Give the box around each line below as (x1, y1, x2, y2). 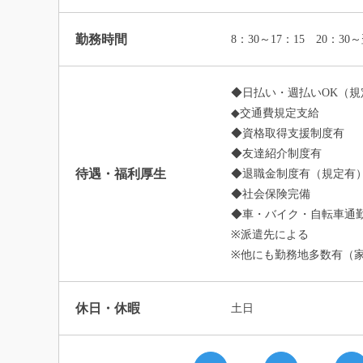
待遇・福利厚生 (75, 167, 166, 181)
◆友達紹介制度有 (230, 147, 322, 160)
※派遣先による (230, 228, 309, 241)
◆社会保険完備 (230, 188, 310, 200)
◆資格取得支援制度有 (230, 127, 344, 139)
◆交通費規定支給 (230, 107, 319, 119)
